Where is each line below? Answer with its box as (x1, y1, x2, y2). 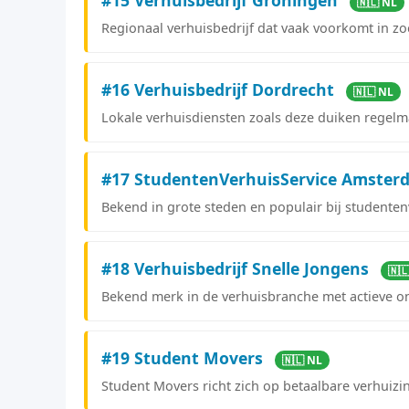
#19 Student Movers (101, 346, 267, 369)
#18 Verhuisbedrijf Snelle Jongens (101, 257, 373, 279)
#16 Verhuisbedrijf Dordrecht (101, 78, 339, 100)
